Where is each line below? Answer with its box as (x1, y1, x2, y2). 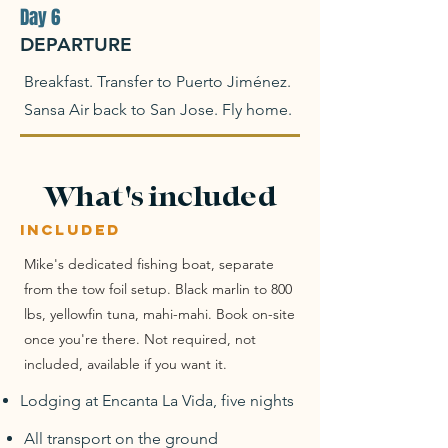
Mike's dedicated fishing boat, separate (24, 255, 274, 273)
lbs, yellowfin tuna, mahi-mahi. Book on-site (24, 305, 295, 323)
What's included (43, 181, 277, 213)
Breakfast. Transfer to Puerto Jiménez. (24, 72, 291, 91)
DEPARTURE (20, 33, 132, 56)
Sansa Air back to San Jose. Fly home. (24, 100, 292, 119)
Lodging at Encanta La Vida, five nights (20, 391, 294, 410)
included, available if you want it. (24, 355, 227, 373)
